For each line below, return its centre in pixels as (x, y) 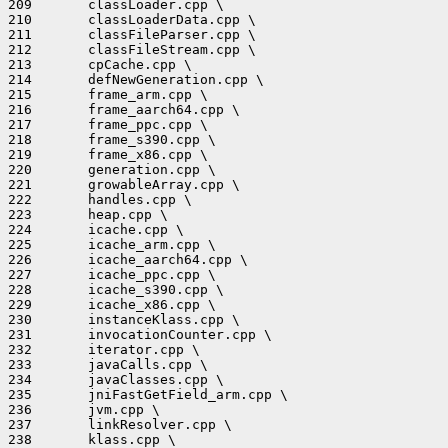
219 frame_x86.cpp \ (108, 154)
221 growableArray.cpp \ (124, 184)
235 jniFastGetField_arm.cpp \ (148, 394)
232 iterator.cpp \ (104, 349)
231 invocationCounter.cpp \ (140, 334)
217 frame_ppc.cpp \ (108, 124)
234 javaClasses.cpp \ (116, 379)
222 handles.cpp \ (100, 199)
